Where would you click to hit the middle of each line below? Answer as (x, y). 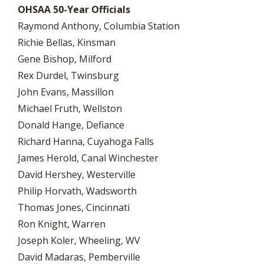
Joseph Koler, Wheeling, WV (79, 240)
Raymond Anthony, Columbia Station (99, 26)
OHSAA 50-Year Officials (74, 9)
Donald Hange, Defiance (71, 125)
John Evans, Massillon (66, 92)
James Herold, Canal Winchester (88, 158)
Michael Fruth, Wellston (70, 108)
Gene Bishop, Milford (65, 59)
